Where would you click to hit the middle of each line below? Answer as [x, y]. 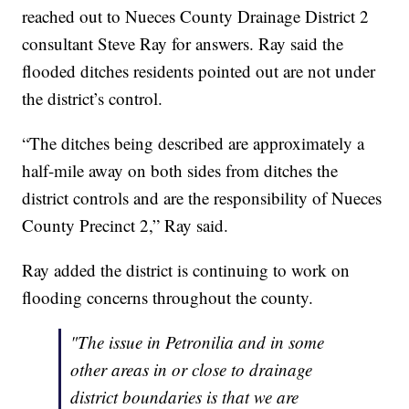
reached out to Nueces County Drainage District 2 [196, 16]
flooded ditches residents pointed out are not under [199, 70]
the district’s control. [93, 98]
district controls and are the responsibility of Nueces [202, 197]
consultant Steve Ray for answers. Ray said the [183, 43]
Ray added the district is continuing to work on [186, 269]
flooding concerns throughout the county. [168, 297]
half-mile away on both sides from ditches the [180, 170]
